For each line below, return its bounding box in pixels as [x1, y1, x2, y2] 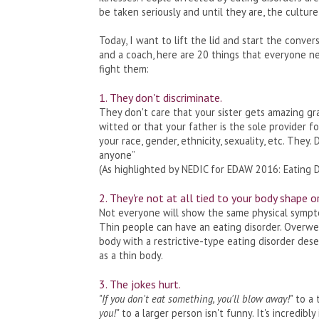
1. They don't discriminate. [98, 90, 222, 105]
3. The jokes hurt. [98, 276, 181, 291]
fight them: [98, 61, 149, 75]
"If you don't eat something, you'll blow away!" [98, 291, 293, 305]
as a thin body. [98, 248, 163, 262]
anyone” [98, 147, 135, 162]
